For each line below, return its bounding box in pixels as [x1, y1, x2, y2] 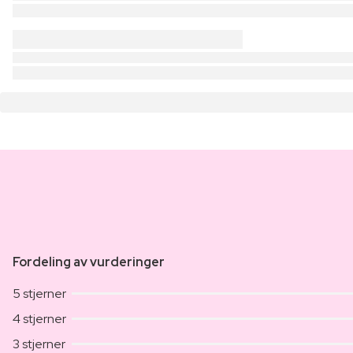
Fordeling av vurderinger [13, 253, 165, 270]
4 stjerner [13, 310, 66, 327]
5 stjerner [13, 284, 66, 302]
